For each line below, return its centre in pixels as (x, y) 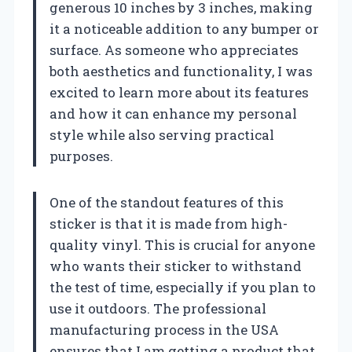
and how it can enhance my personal (173, 114)
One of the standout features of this (167, 203)
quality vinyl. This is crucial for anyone (182, 245)
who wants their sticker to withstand (176, 266)
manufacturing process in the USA (164, 330)
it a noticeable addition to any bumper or (184, 29)
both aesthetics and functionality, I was (181, 71)
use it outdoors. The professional (158, 309)
